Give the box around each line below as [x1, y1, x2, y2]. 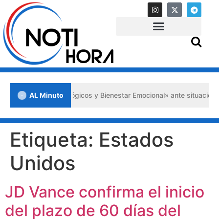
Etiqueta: [10, 127, 99, 152]
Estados [99, 127, 174, 152]
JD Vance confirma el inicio [5, 182, 204, 201]
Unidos [10, 151, 75, 175]
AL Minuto [29, 91, 64, 100]
